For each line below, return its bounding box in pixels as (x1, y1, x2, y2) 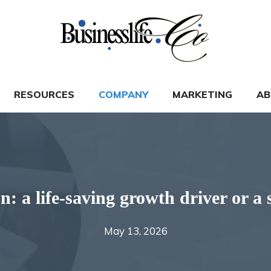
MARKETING (172, 88, 232, 100)
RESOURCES (14, 88, 74, 100)
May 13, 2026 (103, 224, 168, 237)
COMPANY (99, 88, 148, 100)
